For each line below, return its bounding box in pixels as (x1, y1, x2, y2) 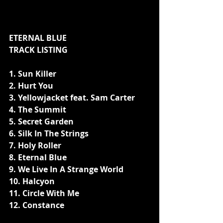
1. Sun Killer (9, 68, 56, 79)
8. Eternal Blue (9, 151, 67, 163)
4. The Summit (9, 104, 66, 115)
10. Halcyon (9, 175, 55, 187)
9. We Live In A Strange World (9, 163, 125, 175)
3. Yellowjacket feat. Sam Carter (9, 92, 135, 103)
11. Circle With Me (9, 187, 79, 199)
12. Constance (9, 199, 64, 211)
